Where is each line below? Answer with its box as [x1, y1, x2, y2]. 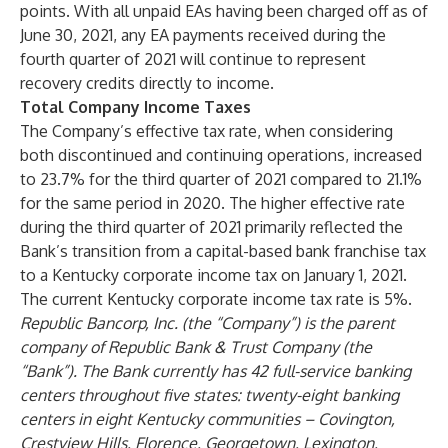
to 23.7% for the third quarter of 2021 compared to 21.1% [20, 169, 422, 189]
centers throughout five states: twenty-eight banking [20, 385, 399, 405]
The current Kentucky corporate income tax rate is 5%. [20, 289, 412, 309]
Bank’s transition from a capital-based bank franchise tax [20, 241, 426, 261]
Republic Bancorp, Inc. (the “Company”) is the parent [20, 313, 395, 333]
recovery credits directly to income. [20, 73, 274, 93]
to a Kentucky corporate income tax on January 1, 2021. [20, 265, 407, 285]
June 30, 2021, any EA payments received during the [20, 25, 386, 45]
